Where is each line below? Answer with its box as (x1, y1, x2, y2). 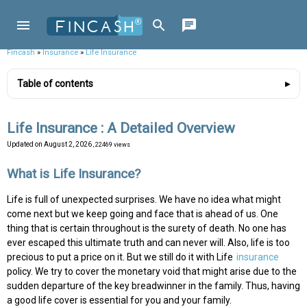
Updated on (7, 140, 44, 149)
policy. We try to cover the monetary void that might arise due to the (7, 266, 297, 278)
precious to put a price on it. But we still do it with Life (7, 251, 235, 263)
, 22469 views (93, 141, 130, 149)
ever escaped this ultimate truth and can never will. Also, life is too (7, 237, 290, 249)
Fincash (7, 47, 35, 57)
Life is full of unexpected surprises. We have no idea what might (7, 194, 281, 206)
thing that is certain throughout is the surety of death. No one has (7, 223, 286, 234)
